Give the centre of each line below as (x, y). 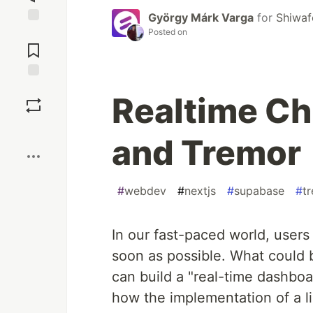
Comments (34, 45)
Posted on (168, 32)
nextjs (200, 191)
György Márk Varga (201, 18)
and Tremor (206, 153)
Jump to (34, 33)
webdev (145, 191)
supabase (259, 191)
